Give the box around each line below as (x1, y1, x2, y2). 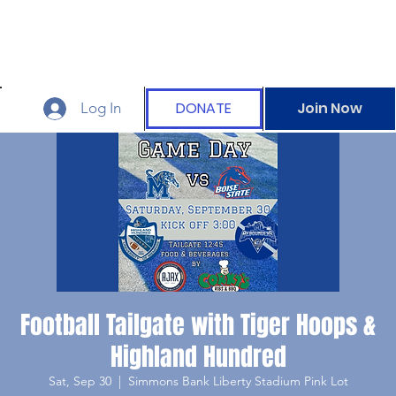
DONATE (176, 97, 232, 118)
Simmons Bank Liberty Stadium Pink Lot (127, 372, 348, 389)
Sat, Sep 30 (48, 372, 111, 389)
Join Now (297, 98, 363, 119)
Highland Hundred (110, 338, 286, 375)
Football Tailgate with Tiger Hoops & (20, 306, 376, 343)
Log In (80, 99, 121, 118)
